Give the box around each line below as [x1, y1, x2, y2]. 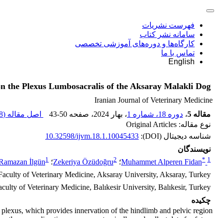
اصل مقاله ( [3, 110, 43, 118]
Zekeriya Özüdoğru [53, 158, 113, 166]
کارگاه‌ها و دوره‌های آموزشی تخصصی [75, 39, 195, 48]
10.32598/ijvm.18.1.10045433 [45, 132, 139, 140]
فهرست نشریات [142, 21, 195, 29]
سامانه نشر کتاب [140, 30, 195, 38]
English [168, 57, 195, 66]
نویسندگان [178, 145, 211, 153]
